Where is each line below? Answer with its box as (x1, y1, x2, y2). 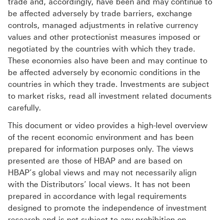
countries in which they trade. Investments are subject (8, 80, 209, 89)
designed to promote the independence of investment (8, 203, 207, 213)
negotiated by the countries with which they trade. (8, 44, 195, 54)
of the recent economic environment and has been (8, 133, 193, 142)
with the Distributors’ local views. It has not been (8, 180, 190, 190)
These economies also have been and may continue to (8, 56, 207, 66)
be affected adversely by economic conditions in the (8, 68, 200, 78)
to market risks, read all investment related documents (8, 91, 212, 101)
